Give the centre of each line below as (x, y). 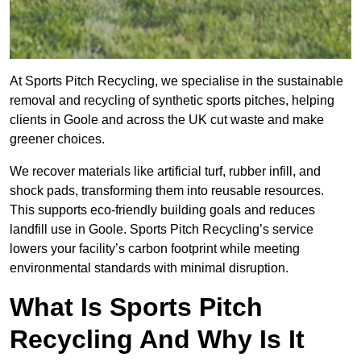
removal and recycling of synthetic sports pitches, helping (172, 101)
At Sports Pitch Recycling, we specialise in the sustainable (176, 81)
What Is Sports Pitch (136, 307)
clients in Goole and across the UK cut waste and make (167, 120)
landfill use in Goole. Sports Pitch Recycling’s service (162, 230)
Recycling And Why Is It (157, 340)
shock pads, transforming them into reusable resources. (167, 191)
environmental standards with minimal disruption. (149, 268)
